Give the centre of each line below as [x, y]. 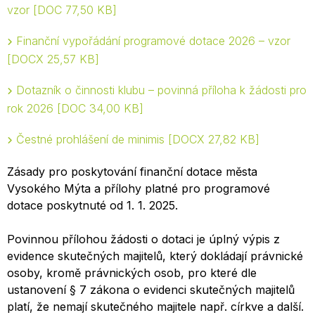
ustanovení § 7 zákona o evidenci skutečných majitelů [151, 290]
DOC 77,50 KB [75, 10]
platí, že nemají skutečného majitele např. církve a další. [155, 307]
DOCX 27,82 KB [214, 139]
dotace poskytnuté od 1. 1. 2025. [92, 205]
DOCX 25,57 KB [53, 59]
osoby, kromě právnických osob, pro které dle [132, 273]
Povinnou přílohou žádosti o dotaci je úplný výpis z [143, 239]
